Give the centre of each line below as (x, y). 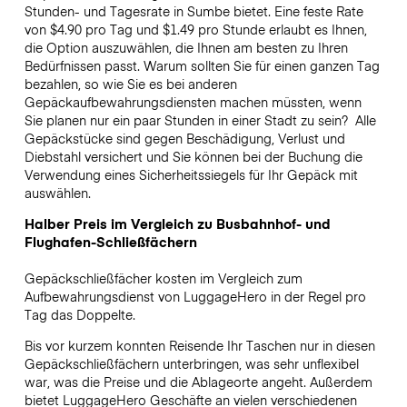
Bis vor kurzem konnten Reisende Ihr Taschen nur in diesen (199, 346)
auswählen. (59, 192)
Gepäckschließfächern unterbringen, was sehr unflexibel (191, 364)
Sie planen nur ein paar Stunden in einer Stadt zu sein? (188, 119)
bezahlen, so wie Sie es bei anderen (130, 83)
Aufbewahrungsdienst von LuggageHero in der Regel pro (195, 296)
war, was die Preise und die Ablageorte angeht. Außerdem (198, 382)
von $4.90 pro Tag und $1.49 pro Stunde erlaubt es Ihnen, (195, 29)
